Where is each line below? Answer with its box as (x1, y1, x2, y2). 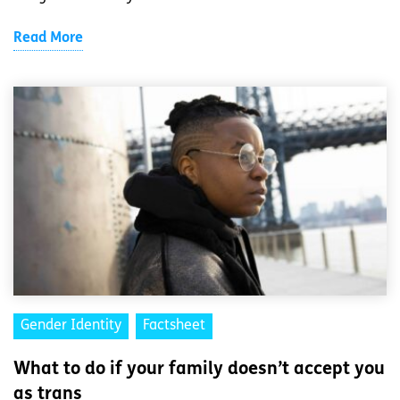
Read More (13, 31, 83, 46)
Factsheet (143, 319, 205, 334)
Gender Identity (21, 319, 121, 334)
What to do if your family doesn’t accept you (13, 361, 385, 379)
